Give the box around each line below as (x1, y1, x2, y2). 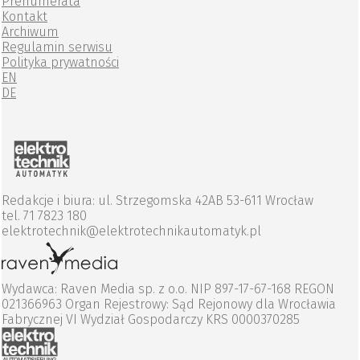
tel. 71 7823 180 (2, 208, 87, 224)
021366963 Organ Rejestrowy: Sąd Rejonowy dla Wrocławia (2, 297, 336, 313)
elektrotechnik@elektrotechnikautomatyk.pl (2, 223, 261, 239)
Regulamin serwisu (2, 39, 112, 55)
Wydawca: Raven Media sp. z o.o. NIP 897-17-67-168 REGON (2, 281, 334, 297)
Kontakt (2, 9, 47, 25)
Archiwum (2, 24, 59, 40)
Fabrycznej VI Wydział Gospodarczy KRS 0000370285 (2, 312, 300, 328)
